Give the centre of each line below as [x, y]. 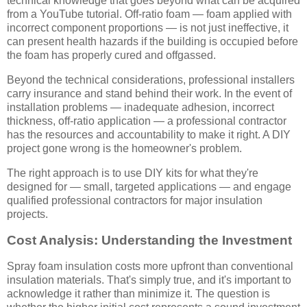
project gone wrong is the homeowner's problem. [124, 149]
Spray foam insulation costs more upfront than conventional [150, 266]
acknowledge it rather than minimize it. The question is [138, 293]
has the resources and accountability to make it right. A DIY [149, 135]
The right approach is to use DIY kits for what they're [133, 173]
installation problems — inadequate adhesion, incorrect [140, 108]
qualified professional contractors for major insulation [135, 201]
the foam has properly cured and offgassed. [111, 56]
